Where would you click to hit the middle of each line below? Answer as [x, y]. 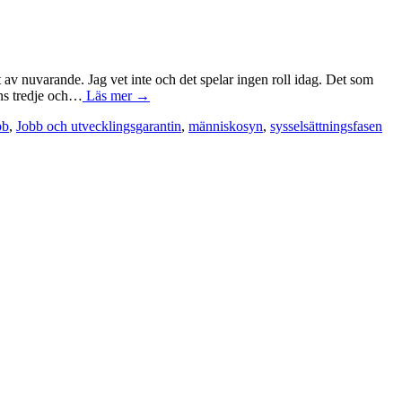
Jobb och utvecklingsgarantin [99, 126]
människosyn [226, 126]
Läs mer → [116, 95]
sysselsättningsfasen [326, 126]
